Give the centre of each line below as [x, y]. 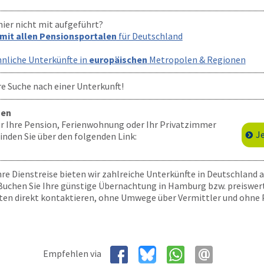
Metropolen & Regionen [196, 60]
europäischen [118, 60]
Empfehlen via [76, 253]
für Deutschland [149, 36]
